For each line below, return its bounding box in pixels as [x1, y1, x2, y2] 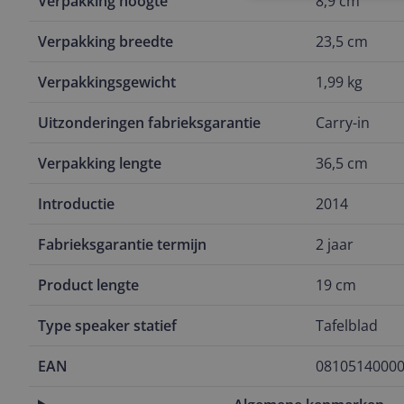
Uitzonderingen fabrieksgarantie [38, 113, 261, 133]
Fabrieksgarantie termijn [38, 234, 207, 254]
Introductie [38, 194, 115, 214]
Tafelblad [316, 316, 378, 335]
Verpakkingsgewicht [38, 72, 176, 92]
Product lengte [38, 275, 139, 295]
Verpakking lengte [38, 153, 161, 173]
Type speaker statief [38, 316, 177, 335]
